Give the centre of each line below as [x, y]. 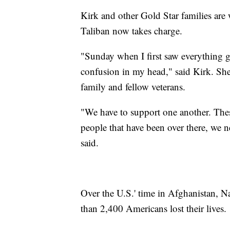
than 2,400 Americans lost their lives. [154, 208]
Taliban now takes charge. [131, 30]
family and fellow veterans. [133, 86]
